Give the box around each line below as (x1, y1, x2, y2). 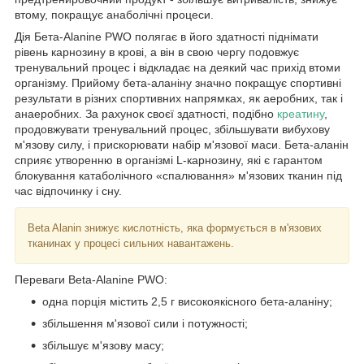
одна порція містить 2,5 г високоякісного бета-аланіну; (42, 295, 332, 309)
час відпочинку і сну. (15, 184, 122, 198)
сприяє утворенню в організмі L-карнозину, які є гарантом (15, 154, 323, 167)
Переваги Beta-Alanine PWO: (15, 273, 167, 287)
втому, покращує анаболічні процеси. (15, 8, 214, 22)
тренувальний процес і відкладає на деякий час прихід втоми (15, 61, 340, 75)
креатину (277, 107, 324, 121)
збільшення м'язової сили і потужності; (42, 317, 248, 331)
